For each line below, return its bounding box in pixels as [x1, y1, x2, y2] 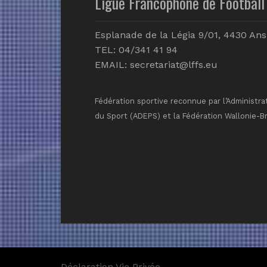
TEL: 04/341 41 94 [95, 44, 178, 55]
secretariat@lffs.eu [130, 58, 218, 70]
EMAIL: [95, 58, 130, 70]
